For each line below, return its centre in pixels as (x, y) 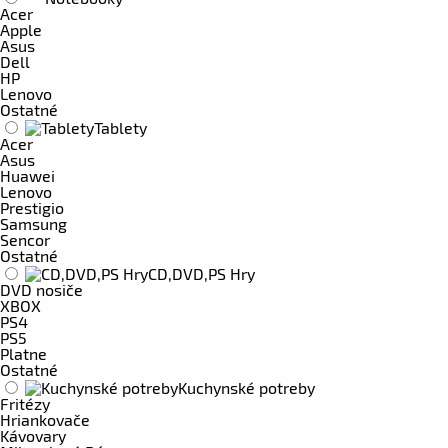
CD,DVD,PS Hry (201, 273)
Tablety (120, 127)
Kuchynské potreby (246, 387)
